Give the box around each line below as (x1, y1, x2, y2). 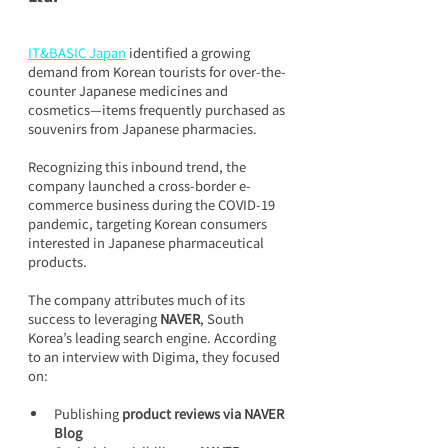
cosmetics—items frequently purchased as (28, 100, 288, 119)
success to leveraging (28, 309, 160, 328)
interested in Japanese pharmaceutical (28, 233, 267, 252)
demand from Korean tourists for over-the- (28, 62, 286, 81)
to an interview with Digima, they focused (28, 347, 283, 366)
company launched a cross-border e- (28, 176, 251, 195)
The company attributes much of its (28, 290, 248, 309)
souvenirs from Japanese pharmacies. (28, 119, 257, 138)
